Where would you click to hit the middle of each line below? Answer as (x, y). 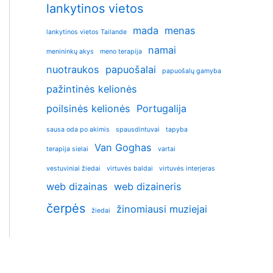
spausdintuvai (138, 129)
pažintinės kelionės (92, 89)
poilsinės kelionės (88, 108)
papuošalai (131, 69)
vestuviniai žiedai (73, 168)
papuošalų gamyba (192, 71)
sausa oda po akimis (78, 129)
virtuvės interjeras (187, 168)
